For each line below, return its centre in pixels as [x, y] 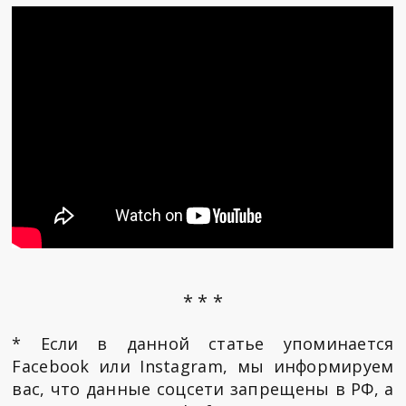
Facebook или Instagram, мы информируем [203, 367]
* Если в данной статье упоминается [203, 344]
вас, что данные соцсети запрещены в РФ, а [203, 389]
